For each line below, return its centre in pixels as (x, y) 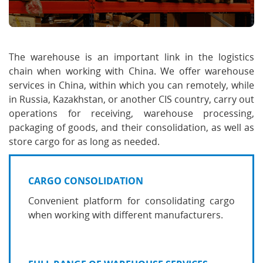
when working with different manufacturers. (127, 215)
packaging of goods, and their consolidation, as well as (131, 127)
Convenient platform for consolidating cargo (131, 201)
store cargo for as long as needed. (84, 141)
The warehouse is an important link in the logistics (131, 57)
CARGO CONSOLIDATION (86, 181)
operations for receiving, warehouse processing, (131, 113)
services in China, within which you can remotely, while (131, 85)
